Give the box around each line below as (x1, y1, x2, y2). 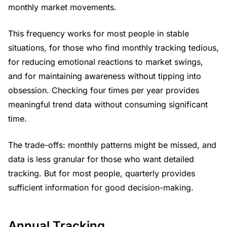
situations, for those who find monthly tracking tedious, (8, 43, 219, 53)
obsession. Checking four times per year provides (8, 85, 199, 96)
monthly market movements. (8, 2, 117, 13)
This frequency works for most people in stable (8, 28, 189, 39)
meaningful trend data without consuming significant (8, 99, 208, 110)
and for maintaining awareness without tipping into (8, 71, 201, 82)
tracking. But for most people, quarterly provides (8, 168, 195, 179)
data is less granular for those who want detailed (8, 154, 194, 165)
